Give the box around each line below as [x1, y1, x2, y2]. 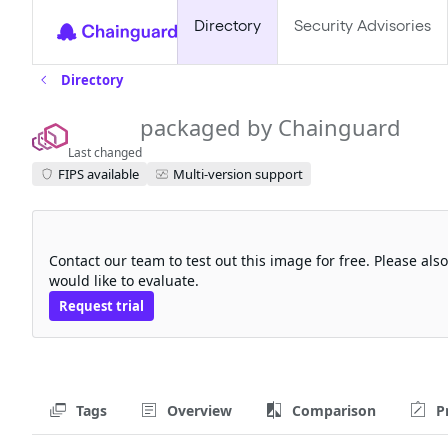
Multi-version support [173, 164, 303, 183]
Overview [167, 400, 232, 420]
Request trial [59, 297, 144, 315]
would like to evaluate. [49, 271, 199, 290]
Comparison [292, 400, 376, 420]
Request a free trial [49, 227, 223, 251]
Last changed [68, 144, 142, 161]
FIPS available [58, 164, 139, 183]
